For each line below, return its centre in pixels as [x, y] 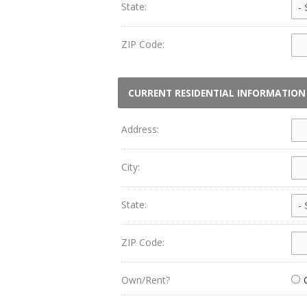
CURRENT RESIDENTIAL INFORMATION [217, 93]
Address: [140, 129]
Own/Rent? [146, 280]
